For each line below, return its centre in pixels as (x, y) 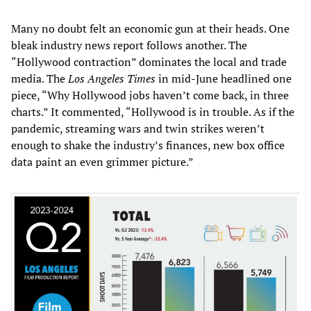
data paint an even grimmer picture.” (102, 161)
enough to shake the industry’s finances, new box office (148, 145)
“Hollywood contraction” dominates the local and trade (149, 61)
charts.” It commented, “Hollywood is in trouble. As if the (153, 111)
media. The (40, 78)
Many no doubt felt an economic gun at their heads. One (150, 28)
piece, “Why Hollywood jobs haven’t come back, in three (150, 95)
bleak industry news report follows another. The (129, 45)
